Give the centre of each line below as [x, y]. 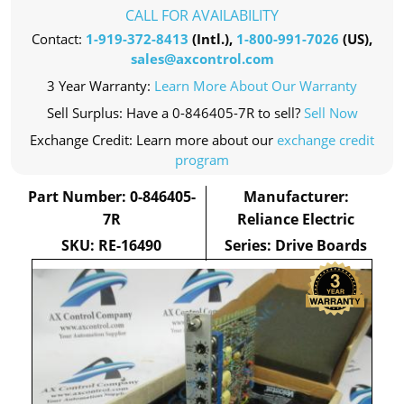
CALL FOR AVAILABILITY [202, 15]
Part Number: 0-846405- [111, 197]
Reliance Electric [296, 219]
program [202, 160]
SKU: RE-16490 [112, 245]
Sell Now [331, 113]
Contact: [59, 39]
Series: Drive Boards [296, 245]
